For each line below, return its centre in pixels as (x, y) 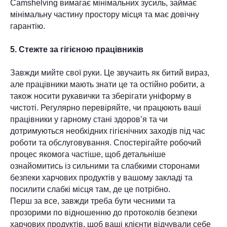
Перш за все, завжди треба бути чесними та (93, 201)
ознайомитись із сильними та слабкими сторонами (105, 166)
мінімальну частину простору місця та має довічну (105, 14)
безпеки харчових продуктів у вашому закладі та (101, 178)
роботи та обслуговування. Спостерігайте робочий (106, 143)
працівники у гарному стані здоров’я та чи (89, 119)
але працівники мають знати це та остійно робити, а (107, 84)
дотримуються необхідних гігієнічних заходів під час (108, 131)
